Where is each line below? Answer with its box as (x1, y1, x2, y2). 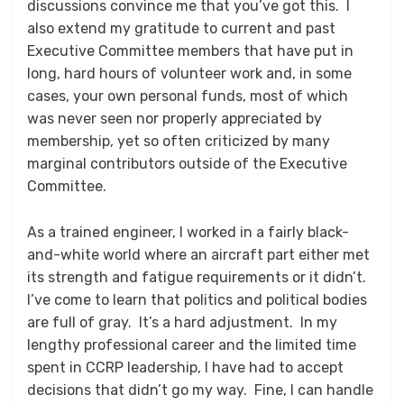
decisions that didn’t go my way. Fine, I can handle (27, 381, 373, 399)
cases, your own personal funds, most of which (27, 87, 348, 106)
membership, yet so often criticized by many (27, 133, 330, 151)
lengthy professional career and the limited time (27, 336, 356, 354)
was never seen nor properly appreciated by (27, 110, 322, 128)
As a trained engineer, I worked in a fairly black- (27, 224, 349, 242)
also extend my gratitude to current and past (27, 20, 335, 38)
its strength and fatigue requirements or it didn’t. (27, 269, 370, 287)
